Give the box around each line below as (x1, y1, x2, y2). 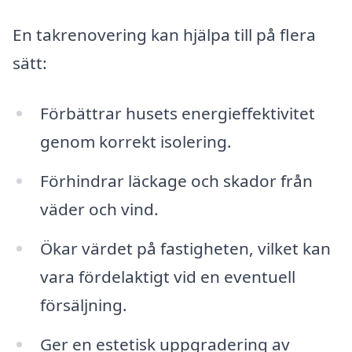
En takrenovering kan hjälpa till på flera (13, 24, 316, 46)
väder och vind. (39, 197, 159, 220)
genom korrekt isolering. (39, 130, 232, 153)
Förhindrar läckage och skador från (39, 169, 313, 192)
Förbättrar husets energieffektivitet (39, 102, 315, 125)
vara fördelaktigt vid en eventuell (39, 265, 295, 288)
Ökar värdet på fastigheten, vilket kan (39, 236, 331, 259)
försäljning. (39, 293, 127, 316)
